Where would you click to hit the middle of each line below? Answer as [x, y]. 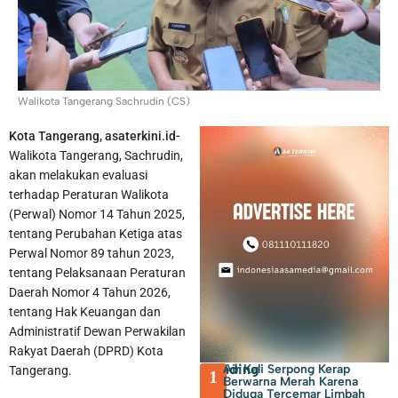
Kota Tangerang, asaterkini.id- [95, 136]
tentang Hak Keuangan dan [85, 312]
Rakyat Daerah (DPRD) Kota [86, 351]
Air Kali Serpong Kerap [287, 370]
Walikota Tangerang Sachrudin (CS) [104, 102]
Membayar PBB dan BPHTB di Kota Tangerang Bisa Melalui [210, 150]
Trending [230, 370]
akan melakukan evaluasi [78, 175]
